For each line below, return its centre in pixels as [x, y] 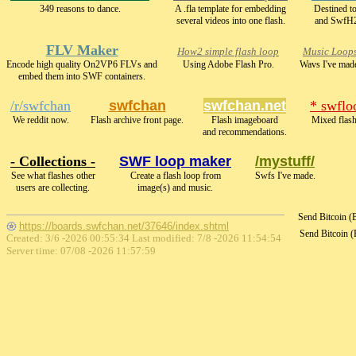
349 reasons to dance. [80, 9]
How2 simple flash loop [228, 52]
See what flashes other [53, 176]
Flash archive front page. [137, 120]
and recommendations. [245, 132]
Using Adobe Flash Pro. [228, 64]
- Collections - [53, 161]
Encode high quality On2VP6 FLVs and [82, 64]
